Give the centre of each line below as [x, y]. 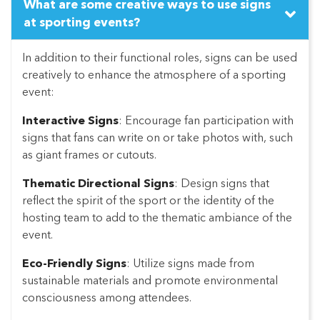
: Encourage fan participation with [206, 122]
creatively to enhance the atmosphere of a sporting [154, 76]
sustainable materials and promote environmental [150, 282]
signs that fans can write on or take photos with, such [157, 139]
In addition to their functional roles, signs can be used [160, 59]
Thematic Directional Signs [98, 185]
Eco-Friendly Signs [74, 265]
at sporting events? [82, 24]
